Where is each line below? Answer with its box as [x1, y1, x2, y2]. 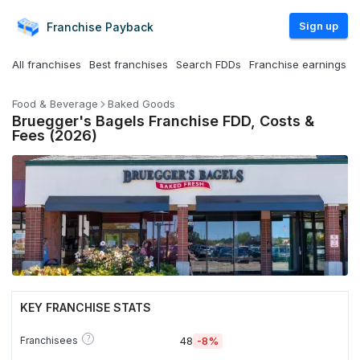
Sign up [299, 19, 338, 32]
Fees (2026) [12, 127, 97, 144]
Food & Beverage [12, 97, 98, 110]
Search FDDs [176, 58, 241, 71]
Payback [105, 20, 153, 34]
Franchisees [20, 333, 78, 346]
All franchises [12, 58, 81, 71]
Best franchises [89, 58, 168, 71]
